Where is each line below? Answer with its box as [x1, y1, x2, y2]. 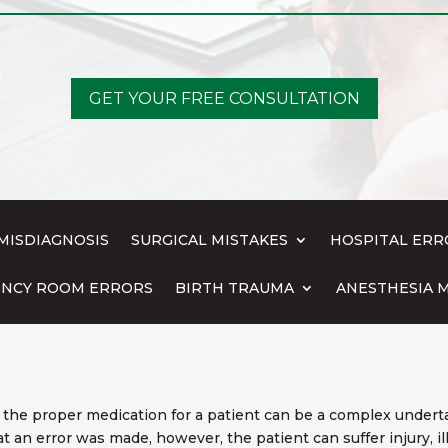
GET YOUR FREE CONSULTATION [88, 89, 360, 109]
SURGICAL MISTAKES [131, 230, 288, 249]
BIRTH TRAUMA [174, 278, 294, 297]
